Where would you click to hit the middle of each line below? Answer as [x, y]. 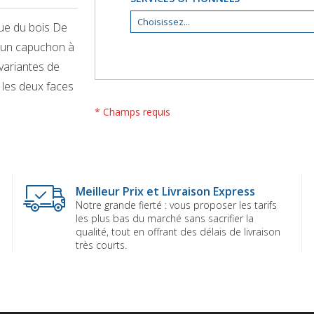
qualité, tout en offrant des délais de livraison [178, 231]
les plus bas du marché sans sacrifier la [165, 218]
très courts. [102, 245]
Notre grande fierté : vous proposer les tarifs [177, 205]
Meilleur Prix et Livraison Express [166, 191]
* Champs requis [133, 112]
